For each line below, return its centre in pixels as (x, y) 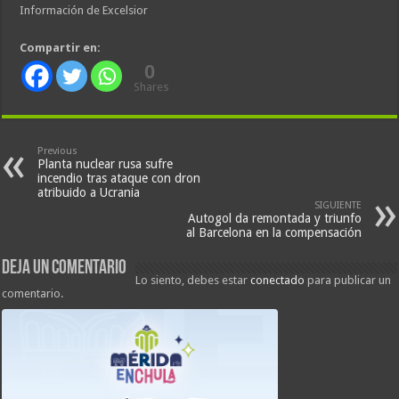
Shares (152, 87)
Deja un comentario (65, 269)
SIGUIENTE (338, 206)
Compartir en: (61, 48)
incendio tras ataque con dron (119, 179)
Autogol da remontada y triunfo (274, 219)
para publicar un (348, 281)
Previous (58, 151)
